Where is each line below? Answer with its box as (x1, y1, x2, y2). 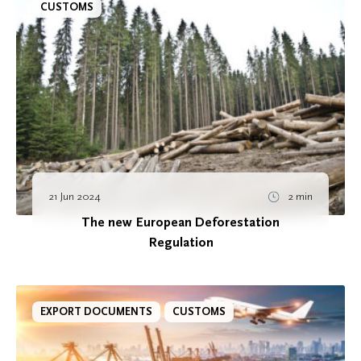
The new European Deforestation (81, 214, 280, 231)
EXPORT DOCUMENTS (40, 305, 152, 319)
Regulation (147, 234, 214, 251)
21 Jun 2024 (48, 190, 102, 203)
